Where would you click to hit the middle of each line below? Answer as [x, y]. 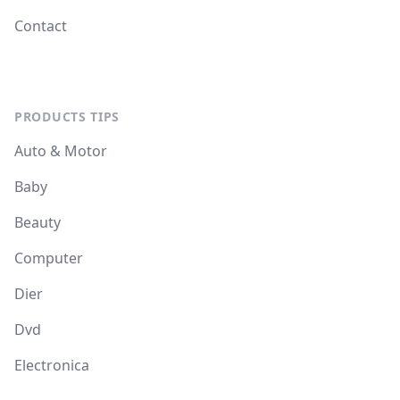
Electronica [52, 366]
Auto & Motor [61, 151]
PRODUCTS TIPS [67, 117]
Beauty [37, 223]
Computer [49, 258]
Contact [41, 26]
